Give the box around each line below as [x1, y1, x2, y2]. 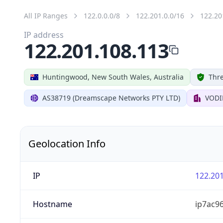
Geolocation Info [28, 136, 106, 150]
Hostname [32, 198, 72, 210]
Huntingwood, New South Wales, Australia [42, 72, 184, 82]
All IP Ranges [24, 10, 68, 20]
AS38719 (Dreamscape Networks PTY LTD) [42, 93, 180, 103]
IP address [24, 29, 64, 40]
